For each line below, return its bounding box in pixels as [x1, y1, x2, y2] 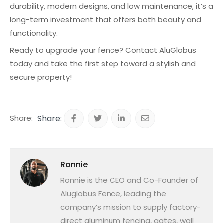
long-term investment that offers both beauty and [10, 14, 201, 25]
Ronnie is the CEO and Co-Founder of [60, 174, 198, 185]
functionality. [10, 27, 58, 38]
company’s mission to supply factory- [60, 201, 201, 212]
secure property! [10, 71, 72, 82]
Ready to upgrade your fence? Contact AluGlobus [10, 44, 196, 55]
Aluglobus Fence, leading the [60, 188, 166, 199]
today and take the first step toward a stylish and [10, 58, 196, 69]
